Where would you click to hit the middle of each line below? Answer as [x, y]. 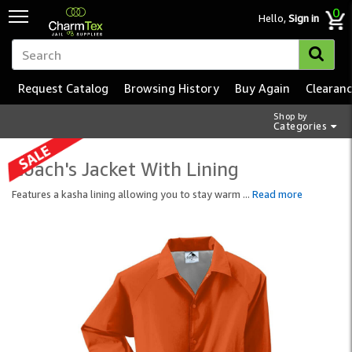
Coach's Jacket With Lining [125, 169]
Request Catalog [63, 88]
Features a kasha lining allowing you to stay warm [127, 194]
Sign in [304, 18]
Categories [300, 126]
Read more [277, 194]
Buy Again [262, 88]
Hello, [273, 18]
